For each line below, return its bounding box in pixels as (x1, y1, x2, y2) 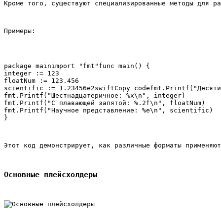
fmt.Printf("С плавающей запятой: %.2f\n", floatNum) (4, 99, 205, 107)
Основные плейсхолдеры (4, 170, 97, 179)
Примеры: (4, 27, 36, 35)
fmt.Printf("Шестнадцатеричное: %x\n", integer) (4, 91, 185, 99)
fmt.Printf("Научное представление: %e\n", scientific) (4, 106, 213, 114)
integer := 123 (4, 69, 59, 77)
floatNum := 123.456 (4, 76, 79, 84)
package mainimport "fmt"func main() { (4, 62, 150, 70)
